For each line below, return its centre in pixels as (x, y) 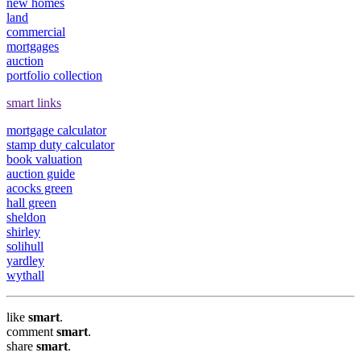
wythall (25, 276)
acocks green (39, 189)
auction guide (41, 174)
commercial (36, 32)
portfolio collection (54, 76)
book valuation (44, 160)
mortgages (33, 47)
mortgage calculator (56, 131)
